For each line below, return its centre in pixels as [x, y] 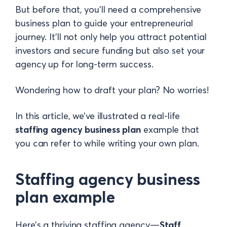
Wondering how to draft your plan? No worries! [112, 90]
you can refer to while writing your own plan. [107, 143]
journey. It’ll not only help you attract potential [111, 37]
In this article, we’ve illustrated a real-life [98, 116]
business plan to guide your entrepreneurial [104, 23]
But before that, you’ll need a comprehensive [108, 9]
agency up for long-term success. [84, 64]
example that [171, 129]
